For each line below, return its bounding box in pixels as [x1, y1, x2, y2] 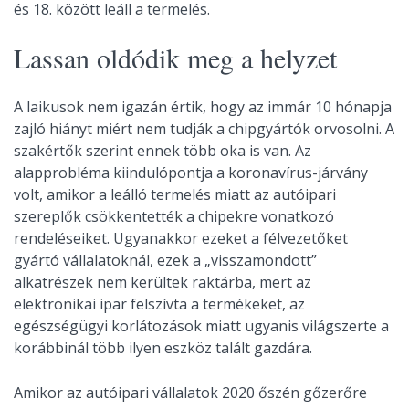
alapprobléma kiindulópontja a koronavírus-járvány [14, 162, 368, 183]
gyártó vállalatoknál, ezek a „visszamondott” [14, 249, 317, 270]
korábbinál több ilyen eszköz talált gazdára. [14, 337, 312, 358]
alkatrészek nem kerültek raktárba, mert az [14, 271, 311, 292]
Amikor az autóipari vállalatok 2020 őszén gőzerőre [14, 382, 367, 403]
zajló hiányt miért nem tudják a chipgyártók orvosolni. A [14, 118, 394, 139]
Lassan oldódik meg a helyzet [14, 38, 337, 76]
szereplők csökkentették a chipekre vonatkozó [14, 205, 334, 226]
